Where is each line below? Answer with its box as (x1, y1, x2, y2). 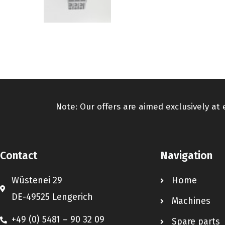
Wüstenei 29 (11, 175, 62, 186)
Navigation (160, 149, 213, 163)
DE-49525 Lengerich (11, 191, 93, 203)
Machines (171, 195, 210, 207)
